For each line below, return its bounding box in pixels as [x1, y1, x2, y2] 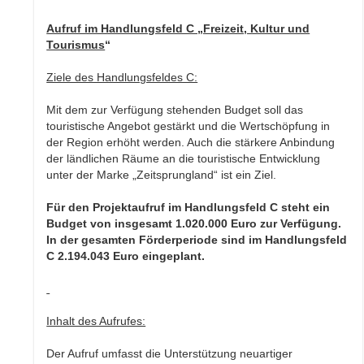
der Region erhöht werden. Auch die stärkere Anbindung [46, 136, 336, 149]
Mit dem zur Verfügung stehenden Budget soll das [46, 103, 304, 117]
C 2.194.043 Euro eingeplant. [46, 249, 219, 263]
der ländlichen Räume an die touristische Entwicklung [46, 152, 321, 166]
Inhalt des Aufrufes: [46, 314, 146, 328]
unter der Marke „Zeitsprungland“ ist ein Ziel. [46, 168, 277, 182]
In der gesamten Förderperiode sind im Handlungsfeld [46, 233, 348, 247]
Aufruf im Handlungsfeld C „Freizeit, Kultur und [46, 22, 310, 36]
